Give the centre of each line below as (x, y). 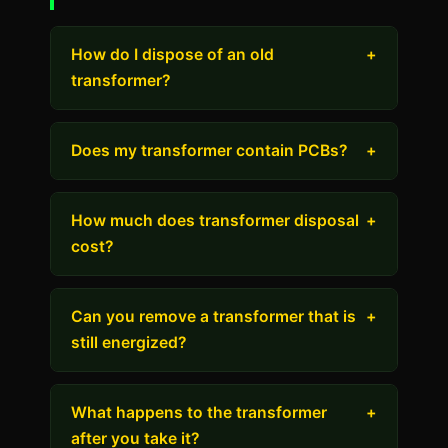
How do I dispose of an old (172, 54)
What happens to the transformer (199, 412)
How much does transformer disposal (215, 220)
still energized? (129, 342)
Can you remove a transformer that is (213, 316)
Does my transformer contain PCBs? (209, 150)
